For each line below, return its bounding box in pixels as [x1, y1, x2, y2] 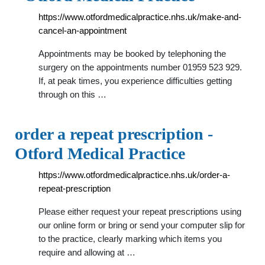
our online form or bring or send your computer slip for [38, 220, 245, 230]
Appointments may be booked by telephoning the [38, 49, 226, 59]
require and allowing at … [38, 247, 135, 257]
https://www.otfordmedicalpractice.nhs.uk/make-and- [38, 12, 241, 22]
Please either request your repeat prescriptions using [38, 206, 241, 216]
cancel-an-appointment [38, 25, 127, 35]
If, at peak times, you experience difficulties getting [38, 76, 232, 86]
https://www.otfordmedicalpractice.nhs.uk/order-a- [38, 170, 230, 180]
